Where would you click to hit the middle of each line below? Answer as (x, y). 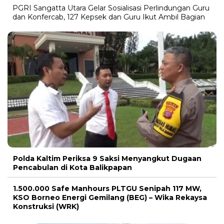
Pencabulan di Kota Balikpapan (72, 168)
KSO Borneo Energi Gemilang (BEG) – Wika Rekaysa (110, 198)
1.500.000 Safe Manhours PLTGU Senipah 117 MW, (107, 189)
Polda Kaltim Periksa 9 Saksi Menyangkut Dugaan (107, 159)
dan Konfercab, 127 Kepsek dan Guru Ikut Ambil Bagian (109, 17)
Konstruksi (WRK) (46, 207)
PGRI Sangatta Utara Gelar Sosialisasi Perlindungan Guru (111, 8)
